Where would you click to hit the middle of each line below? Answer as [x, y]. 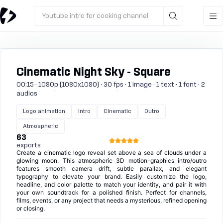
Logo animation [44, 111]
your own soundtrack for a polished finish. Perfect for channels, [111, 192]
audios [27, 94]
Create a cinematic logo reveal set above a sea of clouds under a [111, 153]
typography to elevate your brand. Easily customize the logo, [111, 176]
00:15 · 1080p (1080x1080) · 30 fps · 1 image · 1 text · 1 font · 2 [111, 85]
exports [29, 145]
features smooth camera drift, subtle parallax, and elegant [111, 168]
